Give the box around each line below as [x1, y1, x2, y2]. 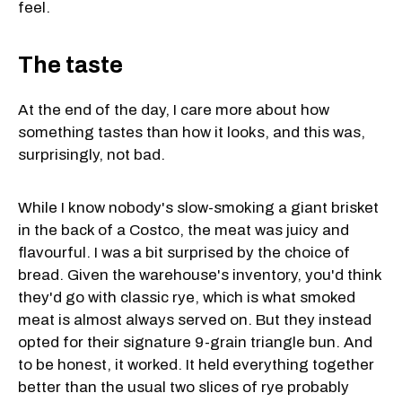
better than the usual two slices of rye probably [18, 379, 349, 397]
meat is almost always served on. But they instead [18, 311, 371, 329]
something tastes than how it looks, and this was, [18, 124, 365, 142]
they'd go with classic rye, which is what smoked [18, 289, 355, 307]
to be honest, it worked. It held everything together [18, 356, 374, 374]
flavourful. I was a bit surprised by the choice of [18, 244, 350, 262]
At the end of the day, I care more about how [18, 101, 329, 119]
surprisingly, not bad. [18, 146, 165, 164]
